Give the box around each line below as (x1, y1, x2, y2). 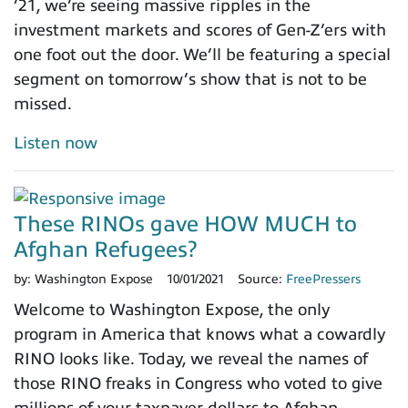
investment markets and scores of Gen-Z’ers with (14, 20, 386, 39)
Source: (238, 271, 286, 286)
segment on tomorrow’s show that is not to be (14, 69, 367, 88)
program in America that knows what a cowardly (14, 324, 385, 343)
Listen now (14, 133, 97, 152)
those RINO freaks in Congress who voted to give (14, 373, 382, 393)
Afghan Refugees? (14, 237, 198, 261)
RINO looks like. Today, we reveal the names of (14, 349, 368, 368)
